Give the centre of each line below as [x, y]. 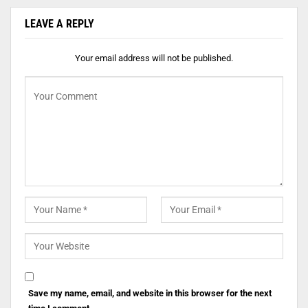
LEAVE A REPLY [59, 24]
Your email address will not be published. [154, 58]
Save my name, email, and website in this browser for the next [150, 293]
